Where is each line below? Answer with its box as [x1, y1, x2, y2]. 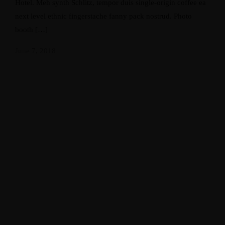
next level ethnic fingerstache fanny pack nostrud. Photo [15, 12, 192, 20]
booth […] [15, 26, 48, 34]
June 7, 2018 [15, 47, 56, 55]
